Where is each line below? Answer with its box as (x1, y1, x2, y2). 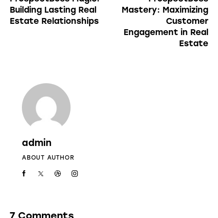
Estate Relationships (10, 16, 99, 26)
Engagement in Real (124, 27, 208, 37)
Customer (166, 16, 208, 26)
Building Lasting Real (10, 4, 96, 15)
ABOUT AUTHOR (22, 154, 74, 161)
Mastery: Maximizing (122, 4, 208, 15)
